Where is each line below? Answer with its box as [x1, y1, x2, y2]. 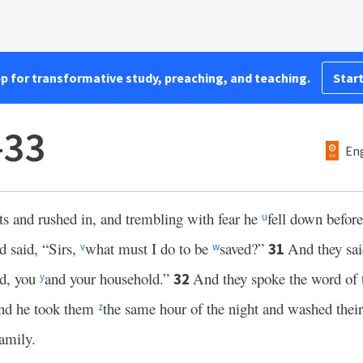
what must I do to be [85, 238, 212, 258]
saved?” [220, 238, 268, 258]
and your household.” [45, 268, 173, 288]
